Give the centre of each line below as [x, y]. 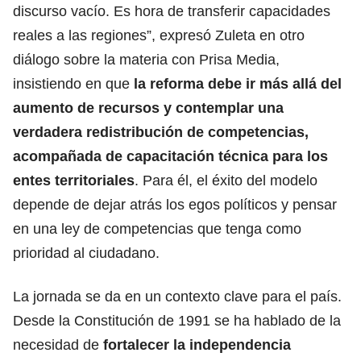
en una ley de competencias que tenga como [157, 228]
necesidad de [58, 344]
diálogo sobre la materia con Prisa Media [144, 59]
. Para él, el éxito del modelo [226, 180]
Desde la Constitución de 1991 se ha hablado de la [177, 320]
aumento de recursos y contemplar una [148, 108]
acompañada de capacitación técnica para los [170, 156]
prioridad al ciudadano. [86, 253]
